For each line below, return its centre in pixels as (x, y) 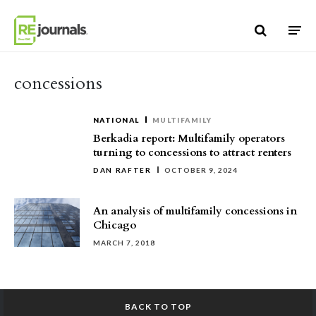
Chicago (115, 225)
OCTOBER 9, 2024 (201, 170)
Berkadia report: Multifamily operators (189, 138)
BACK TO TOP (158, 306)
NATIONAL (116, 120)
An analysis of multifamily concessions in (195, 211)
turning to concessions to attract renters (192, 152)
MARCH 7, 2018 (124, 243)
